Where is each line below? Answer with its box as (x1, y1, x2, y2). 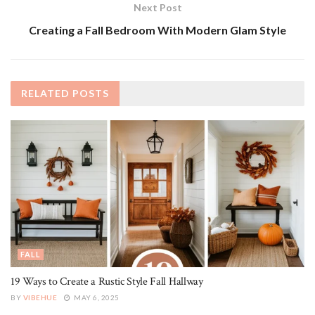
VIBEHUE (22, 293, 57, 302)
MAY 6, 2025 (72, 293, 120, 302)
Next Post (133, 1, 182, 14)
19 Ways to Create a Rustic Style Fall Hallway (11, 274, 203, 290)
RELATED (21, 87, 70, 100)
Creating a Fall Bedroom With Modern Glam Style (29, 23, 286, 37)
